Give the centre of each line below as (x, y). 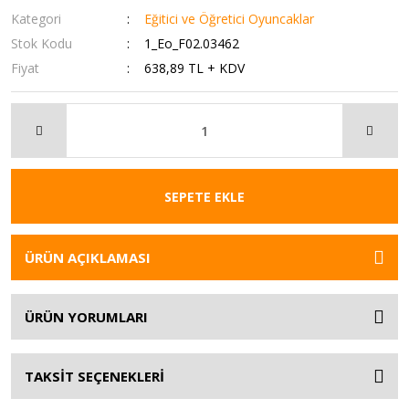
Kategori (36, 19)
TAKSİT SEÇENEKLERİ (94, 376)
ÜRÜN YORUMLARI (86, 317)
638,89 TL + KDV (195, 68)
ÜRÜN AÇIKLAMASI (88, 257)
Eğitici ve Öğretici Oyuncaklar (230, 19)
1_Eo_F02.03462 (192, 43)
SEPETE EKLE (204, 196)
